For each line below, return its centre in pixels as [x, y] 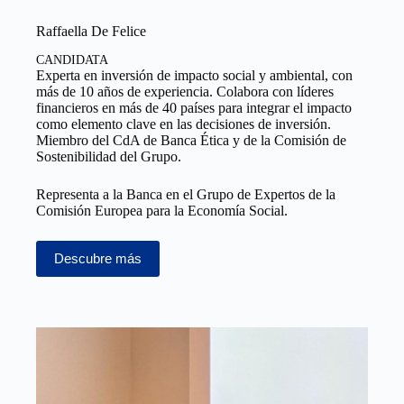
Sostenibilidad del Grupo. [109, 156]
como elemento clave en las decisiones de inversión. [184, 124]
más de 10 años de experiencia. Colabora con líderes [185, 91]
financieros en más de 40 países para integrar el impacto [194, 107]
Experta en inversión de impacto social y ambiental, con [194, 75]
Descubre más [98, 259]
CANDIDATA [72, 60]
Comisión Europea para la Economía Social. [162, 210]
